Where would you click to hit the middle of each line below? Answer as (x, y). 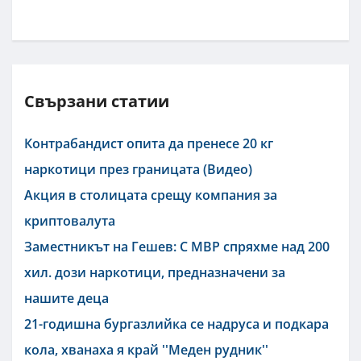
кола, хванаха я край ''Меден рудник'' (146, 349)
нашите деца (66, 298)
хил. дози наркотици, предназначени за (155, 272)
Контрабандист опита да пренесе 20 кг (149, 143)
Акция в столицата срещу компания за (151, 195)
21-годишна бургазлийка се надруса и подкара (176, 324)
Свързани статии (97, 101)
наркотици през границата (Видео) (138, 169)
